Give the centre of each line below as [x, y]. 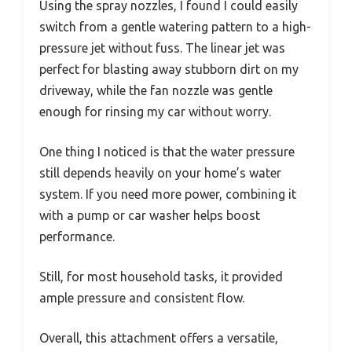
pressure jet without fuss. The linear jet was [162, 48]
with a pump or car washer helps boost [150, 216]
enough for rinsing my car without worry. [155, 112]
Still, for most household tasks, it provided [161, 277]
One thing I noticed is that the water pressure [167, 152]
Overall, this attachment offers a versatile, [159, 338]
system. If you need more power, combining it [168, 194]
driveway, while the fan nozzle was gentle [156, 91]
